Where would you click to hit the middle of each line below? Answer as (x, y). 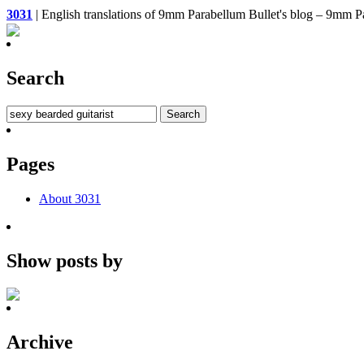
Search (35, 78)
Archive (40, 342)
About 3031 (70, 198)
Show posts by (65, 260)
